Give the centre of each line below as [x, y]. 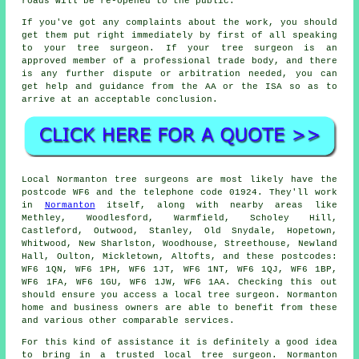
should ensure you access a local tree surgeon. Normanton [179, 294]
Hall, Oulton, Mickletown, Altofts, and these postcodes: [179, 256]
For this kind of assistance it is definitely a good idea [179, 342]
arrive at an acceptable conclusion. [120, 100]
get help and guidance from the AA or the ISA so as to [179, 87]
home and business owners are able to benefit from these [179, 307]
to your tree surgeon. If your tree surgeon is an [179, 48]
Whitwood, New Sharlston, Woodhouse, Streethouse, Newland [179, 243]
